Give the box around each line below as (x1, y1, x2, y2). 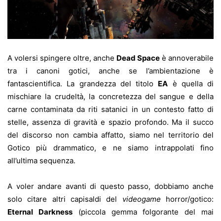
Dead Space (116, 53, 160, 63)
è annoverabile (160, 53, 214, 63)
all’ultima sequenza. (7, 156, 75, 166)
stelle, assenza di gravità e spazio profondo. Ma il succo (7, 117, 214, 127)
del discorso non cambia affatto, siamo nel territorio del (7, 130, 214, 140)
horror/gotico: (160, 194, 214, 204)
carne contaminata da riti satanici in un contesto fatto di (7, 105, 214, 114)
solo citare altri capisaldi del (7, 194, 122, 204)
